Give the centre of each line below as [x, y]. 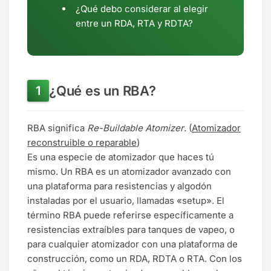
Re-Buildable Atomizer [135, 128]
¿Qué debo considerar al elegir [142, 9]
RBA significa [57, 128]
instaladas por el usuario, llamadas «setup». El [126, 200]
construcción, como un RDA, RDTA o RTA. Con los [135, 258]
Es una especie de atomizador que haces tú [121, 157]
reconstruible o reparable [82, 142]
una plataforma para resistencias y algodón [119, 186]
